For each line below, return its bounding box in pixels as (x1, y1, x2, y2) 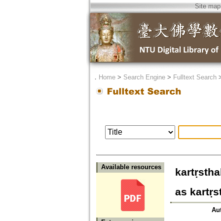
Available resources (101, 163, 161, 171)
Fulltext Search (173, 74, 217, 81)
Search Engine (123, 74, 165, 81)
